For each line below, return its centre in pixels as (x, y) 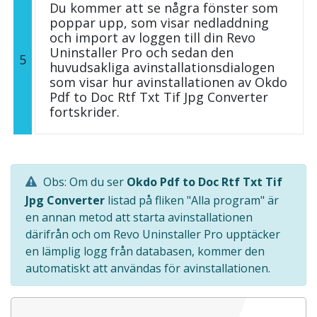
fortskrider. (85, 111)
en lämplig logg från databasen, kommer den (145, 251)
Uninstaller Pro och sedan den (142, 52)
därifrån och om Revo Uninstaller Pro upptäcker (153, 234)
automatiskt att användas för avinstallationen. (148, 268)
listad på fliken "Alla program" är (192, 200)
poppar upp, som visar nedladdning (159, 22)
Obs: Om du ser (83, 181)
